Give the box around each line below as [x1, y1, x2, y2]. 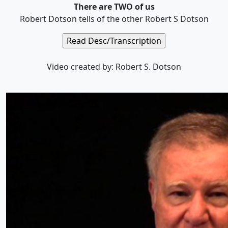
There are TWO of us [73, 1, 155, 12]
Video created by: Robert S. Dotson [47, 61, 181, 72]
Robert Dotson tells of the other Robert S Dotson [19, 13, 209, 24]
